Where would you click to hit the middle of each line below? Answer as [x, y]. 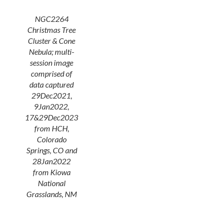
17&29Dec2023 [52, 117]
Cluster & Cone [52, 41]
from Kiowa [52, 172]
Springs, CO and [52, 150]
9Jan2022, [52, 106]
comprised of [52, 73]
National [52, 183]
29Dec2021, [52, 95]
